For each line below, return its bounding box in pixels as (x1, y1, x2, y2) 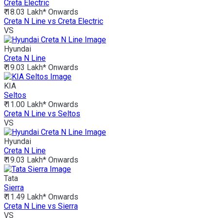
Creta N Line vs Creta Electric (4, 16, 103, 26)
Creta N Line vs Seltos (4, 109, 80, 118)
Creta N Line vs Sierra (4, 201, 78, 211)
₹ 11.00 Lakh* (4, 99, 46, 109)
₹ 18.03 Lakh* (4, 7, 46, 17)
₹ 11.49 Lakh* (4, 192, 46, 201)
